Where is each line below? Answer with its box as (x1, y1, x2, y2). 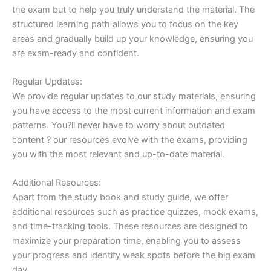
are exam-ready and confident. (12, 47, 139, 59)
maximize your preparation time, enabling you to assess (12, 235, 241, 247)
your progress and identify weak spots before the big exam (12, 250, 255, 261)
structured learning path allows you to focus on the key (12, 18, 238, 30)
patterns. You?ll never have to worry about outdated (12, 120, 225, 131)
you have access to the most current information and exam (12, 105, 255, 117)
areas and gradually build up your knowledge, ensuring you (12, 33, 253, 44)
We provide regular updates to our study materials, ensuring (12, 91, 256, 102)
